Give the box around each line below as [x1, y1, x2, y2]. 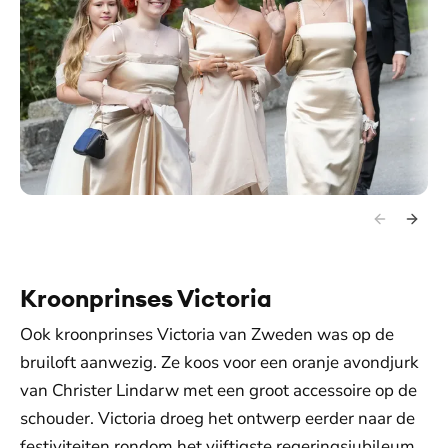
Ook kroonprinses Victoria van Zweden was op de [20, 323, 394, 347]
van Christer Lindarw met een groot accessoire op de [20, 379, 417, 403]
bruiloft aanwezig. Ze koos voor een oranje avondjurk [20, 351, 419, 375]
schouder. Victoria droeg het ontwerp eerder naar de [20, 407, 415, 431]
